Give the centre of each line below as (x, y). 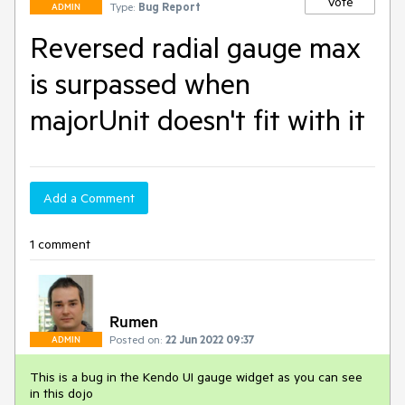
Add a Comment (89, 198)
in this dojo (61, 393)
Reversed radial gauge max (195, 47)
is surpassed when (140, 83)
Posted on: (136, 339)
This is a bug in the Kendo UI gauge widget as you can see (196, 377)
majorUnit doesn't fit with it (198, 119)
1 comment (60, 244)
